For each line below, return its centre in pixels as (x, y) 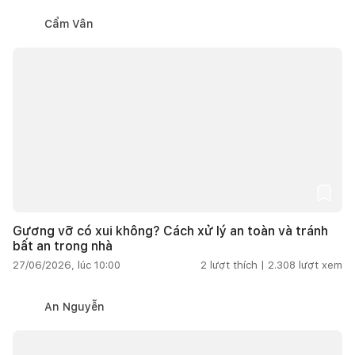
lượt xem (321, 265)
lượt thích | (237, 265)
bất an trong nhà (63, 246)
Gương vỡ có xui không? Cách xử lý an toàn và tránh (170, 231)
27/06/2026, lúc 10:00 (67, 265)
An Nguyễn (74, 306)
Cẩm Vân (69, 23)
